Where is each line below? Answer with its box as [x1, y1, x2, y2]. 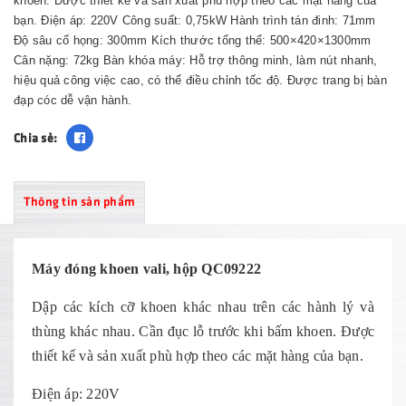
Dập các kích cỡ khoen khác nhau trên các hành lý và [32, 299, 374, 314]
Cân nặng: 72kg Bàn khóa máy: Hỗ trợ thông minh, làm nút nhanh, [14, 53, 378, 67]
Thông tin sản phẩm [24, 193, 135, 208]
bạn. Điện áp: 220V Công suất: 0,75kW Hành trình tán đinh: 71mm [14, 14, 376, 27]
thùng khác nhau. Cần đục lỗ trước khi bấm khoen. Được [32, 324, 374, 339]
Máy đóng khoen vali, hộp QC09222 [32, 261, 261, 276]
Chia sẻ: [14, 130, 57, 145]
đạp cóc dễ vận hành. [14, 93, 131, 107]
